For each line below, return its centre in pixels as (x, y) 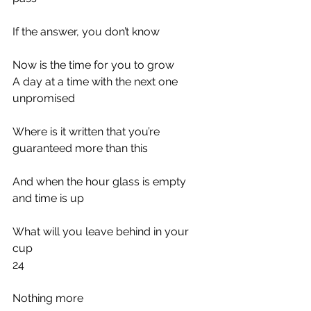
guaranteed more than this (80, 148)
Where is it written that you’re (87, 132)
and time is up (48, 198)
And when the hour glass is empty (101, 182)
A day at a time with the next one (96, 82)
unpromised (44, 98)
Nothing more (48, 298)
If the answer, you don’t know (86, 32)
